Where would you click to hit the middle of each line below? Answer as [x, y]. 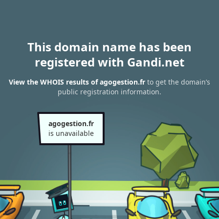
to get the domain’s [178, 82]
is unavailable [71, 133]
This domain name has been [109, 47]
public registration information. [109, 92]
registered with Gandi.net [109, 62]
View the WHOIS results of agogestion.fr [77, 82]
